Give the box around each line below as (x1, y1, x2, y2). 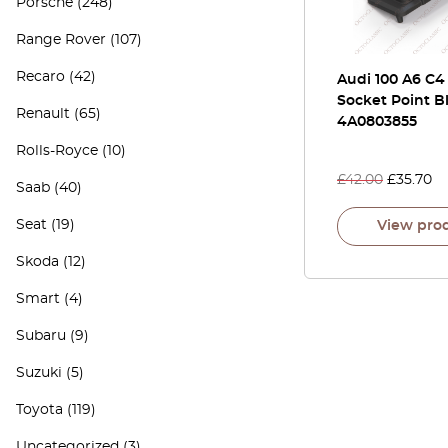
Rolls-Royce (16, 144, 98, 158)
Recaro (16, 70, 65, 84)
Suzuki (16, 366, 62, 380)
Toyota (16, 403, 63, 417)
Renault (16, 107, 70, 121)
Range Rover (16, 33, 106, 47)
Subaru (16, 329, 66, 343)
